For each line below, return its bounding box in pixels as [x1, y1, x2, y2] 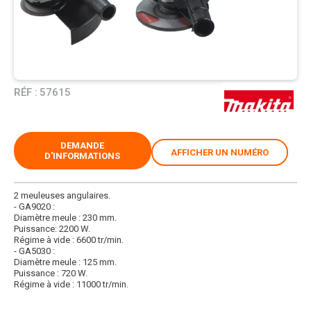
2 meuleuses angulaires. [14, 190, 110, 201]
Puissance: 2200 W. [14, 223, 90, 234]
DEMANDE [60, 140, 105, 151]
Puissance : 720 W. [14, 267, 87, 278]
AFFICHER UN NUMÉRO [170, 146, 269, 158]
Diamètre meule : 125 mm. [14, 256, 117, 267]
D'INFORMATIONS [44, 150, 121, 161]
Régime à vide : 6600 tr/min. [14, 234, 124, 245]
